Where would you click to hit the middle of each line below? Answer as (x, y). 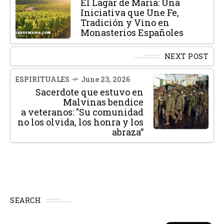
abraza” (128, 132)
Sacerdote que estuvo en (89, 92)
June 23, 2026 (105, 79)
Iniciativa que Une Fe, (130, 13)
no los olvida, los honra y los (80, 122)
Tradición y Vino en (125, 23)
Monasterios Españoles (132, 33)
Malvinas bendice (103, 102)
